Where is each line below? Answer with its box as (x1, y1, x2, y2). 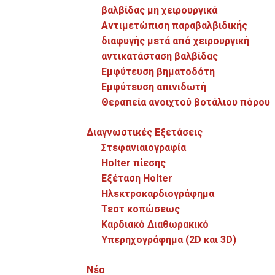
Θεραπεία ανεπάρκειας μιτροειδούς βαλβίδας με (29, 201, 246, 214)
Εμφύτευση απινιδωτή (101, 81, 207, 93)
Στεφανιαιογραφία (101, 142, 187, 153)
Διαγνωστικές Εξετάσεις (87, 126, 203, 138)
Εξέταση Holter (101, 172, 173, 184)
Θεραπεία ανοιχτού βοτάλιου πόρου (101, 96, 271, 108)
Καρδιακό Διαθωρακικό (101, 219, 209, 230)
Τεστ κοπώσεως (101, 203, 180, 215)
